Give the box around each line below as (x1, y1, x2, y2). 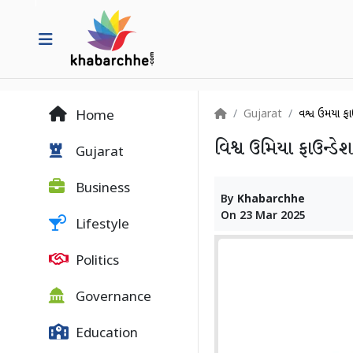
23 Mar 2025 (240, 209, 306, 224)
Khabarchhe (237, 192, 305, 207)
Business (72, 180, 130, 198)
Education (72, 325, 138, 343)
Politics (72, 253, 119, 270)
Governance (72, 289, 151, 307)
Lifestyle (72, 217, 129, 234)
